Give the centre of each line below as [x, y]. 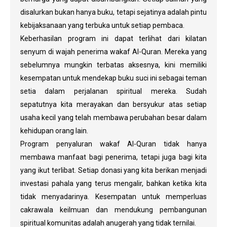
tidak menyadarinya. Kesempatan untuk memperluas [113, 196]
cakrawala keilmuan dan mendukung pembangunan [113, 210]
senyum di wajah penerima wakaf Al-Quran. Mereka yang [113, 51]
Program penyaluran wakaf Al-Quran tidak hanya [113, 144]
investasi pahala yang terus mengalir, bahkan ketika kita [113, 183]
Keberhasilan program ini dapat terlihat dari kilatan [113, 38]
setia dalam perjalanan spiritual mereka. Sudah [113, 91]
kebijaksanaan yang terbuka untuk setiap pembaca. [102, 25]
